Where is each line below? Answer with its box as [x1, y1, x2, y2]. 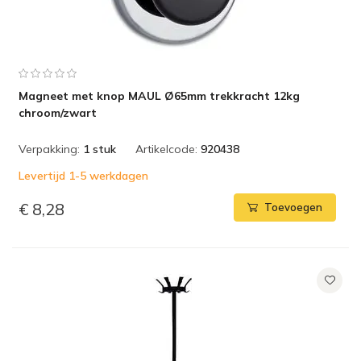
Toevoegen [264, 201, 322, 214]
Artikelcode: [135, 142, 197, 156]
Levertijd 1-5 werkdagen [19, 168, 148, 183]
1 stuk [83, 142, 116, 156]
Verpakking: [19, 142, 80, 156]
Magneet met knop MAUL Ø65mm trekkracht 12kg [19, 89, 300, 103]
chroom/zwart [19, 106, 97, 120]
